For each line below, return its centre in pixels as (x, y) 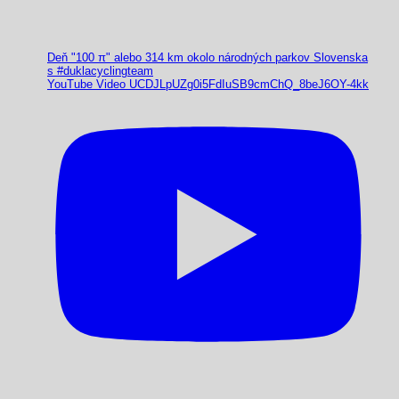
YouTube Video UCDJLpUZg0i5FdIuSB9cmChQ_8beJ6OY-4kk (208, 84)
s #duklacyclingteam (100, 70)
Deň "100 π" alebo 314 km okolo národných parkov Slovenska (208, 57)
